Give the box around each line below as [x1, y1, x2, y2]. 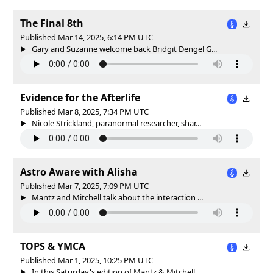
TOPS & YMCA [20, 239, 85, 253]
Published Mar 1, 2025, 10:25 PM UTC [20, 254, 153, 266]
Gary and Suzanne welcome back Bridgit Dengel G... [29, 43, 217, 54]
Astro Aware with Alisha [20, 165, 138, 179]
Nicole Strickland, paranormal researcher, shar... [29, 117, 201, 129]
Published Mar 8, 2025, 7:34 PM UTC [20, 105, 149, 117]
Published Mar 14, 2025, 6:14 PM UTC [20, 31, 153, 43]
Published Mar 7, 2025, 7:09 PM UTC [20, 180, 149, 191]
